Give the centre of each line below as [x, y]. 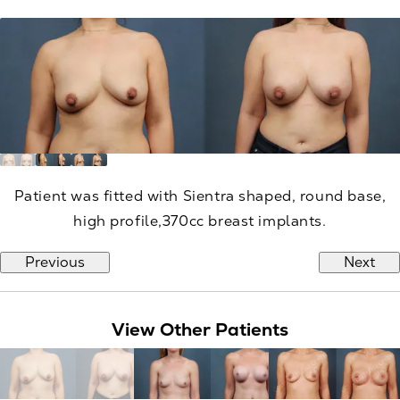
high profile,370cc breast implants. [200, 221]
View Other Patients [200, 329]
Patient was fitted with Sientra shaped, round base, [200, 196]
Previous [55, 262]
